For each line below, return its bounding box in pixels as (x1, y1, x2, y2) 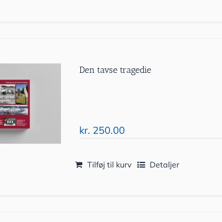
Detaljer (150, 160, 180, 169)
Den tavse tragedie (79, 64, 152, 75)
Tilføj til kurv (87, 160, 132, 169)
